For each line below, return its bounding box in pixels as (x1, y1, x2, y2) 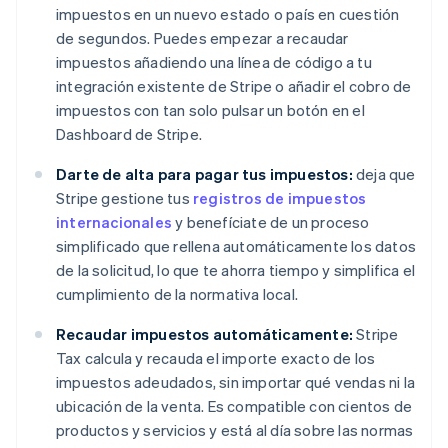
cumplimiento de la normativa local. (56, 284, 298, 305)
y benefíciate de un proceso (172, 212, 370, 233)
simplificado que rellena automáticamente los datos (56, 236, 417, 257)
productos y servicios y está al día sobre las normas (56, 420, 414, 441)
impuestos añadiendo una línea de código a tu (56, 52, 372, 73)
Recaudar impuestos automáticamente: (56, 324, 353, 345)
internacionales (56, 212, 172, 233)
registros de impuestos (193, 188, 367, 209)
